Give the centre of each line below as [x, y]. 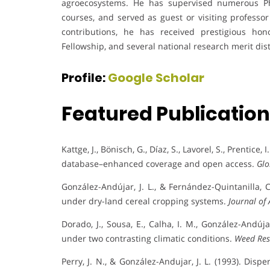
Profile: [85, 77]
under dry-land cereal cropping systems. [145, 201]
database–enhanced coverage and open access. [159, 163]
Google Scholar [157, 77]
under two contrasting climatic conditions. [148, 238]
